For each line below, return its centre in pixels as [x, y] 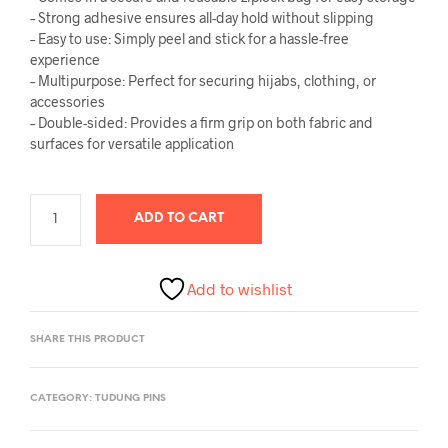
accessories [67, 101]
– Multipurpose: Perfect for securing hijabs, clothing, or [203, 80]
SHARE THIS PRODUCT [87, 339]
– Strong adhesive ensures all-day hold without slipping [202, 17]
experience [65, 59]
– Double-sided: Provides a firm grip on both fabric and [201, 122]
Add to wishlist [239, 288]
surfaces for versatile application [132, 143]
